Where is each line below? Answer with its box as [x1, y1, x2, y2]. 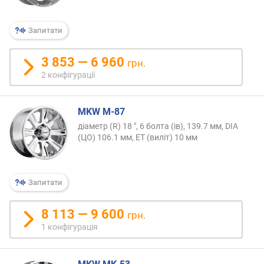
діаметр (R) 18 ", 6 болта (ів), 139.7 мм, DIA [78, 121, 238, 131]
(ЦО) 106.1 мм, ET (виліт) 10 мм [78, 133, 197, 143]
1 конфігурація [41, 222, 98, 232]
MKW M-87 [78, 106, 125, 118]
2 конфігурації [41, 70, 95, 80]
